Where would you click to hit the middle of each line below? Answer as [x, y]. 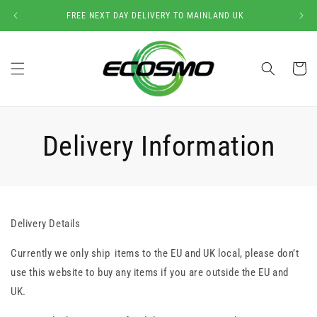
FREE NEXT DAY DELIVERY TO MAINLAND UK [155, 15]
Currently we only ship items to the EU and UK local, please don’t [155, 253]
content [39, 22]
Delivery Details [46, 223]
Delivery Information [158, 146]
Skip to [37, 10]
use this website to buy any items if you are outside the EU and [150, 272]
